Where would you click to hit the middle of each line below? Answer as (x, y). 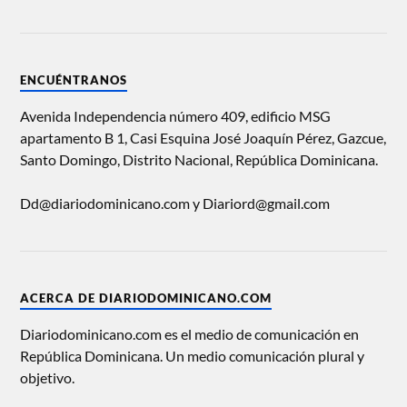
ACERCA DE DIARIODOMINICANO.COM (146, 298)
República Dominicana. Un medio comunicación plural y (193, 356)
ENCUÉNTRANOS (74, 80)
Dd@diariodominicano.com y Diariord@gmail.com (175, 203)
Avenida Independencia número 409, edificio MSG (176, 116)
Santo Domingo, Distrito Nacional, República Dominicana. (199, 160)
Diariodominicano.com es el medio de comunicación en (190, 334)
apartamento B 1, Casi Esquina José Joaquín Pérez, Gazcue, (203, 138)
